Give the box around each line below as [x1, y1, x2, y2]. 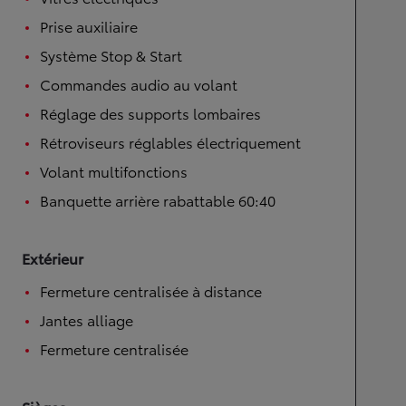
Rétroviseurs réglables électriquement [40, 131, 301, 152]
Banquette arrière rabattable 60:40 [40, 189, 275, 210]
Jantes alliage [40, 309, 133, 330]
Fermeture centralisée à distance [40, 280, 262, 301]
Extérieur [22, 247, 83, 268]
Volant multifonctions [40, 160, 188, 181]
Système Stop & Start [40, 44, 182, 65]
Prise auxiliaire [40, 15, 138, 36]
